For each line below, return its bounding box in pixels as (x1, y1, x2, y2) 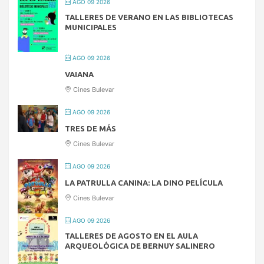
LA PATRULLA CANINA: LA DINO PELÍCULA (65, 179, 223, 187)
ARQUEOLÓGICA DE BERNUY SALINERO (65, 242, 215, 250)
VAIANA (65, 70, 94, 79)
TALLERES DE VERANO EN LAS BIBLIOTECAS (65, 13, 233, 22)
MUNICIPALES (65, 23, 117, 32)
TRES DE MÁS (65, 124, 116, 133)
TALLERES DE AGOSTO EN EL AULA (65, 232, 198, 240)
